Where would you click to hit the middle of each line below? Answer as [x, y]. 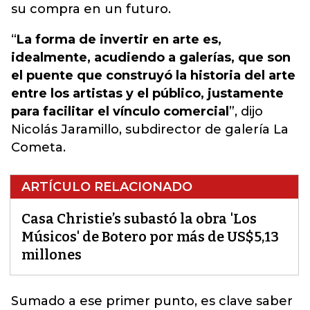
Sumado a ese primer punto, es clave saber [152, 301]
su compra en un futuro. [91, 9]
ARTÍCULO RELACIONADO [107, 187]
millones [52, 255]
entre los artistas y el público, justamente [147, 93]
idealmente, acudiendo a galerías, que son [151, 57]
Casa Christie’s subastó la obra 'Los [139, 219]
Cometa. [38, 147]
